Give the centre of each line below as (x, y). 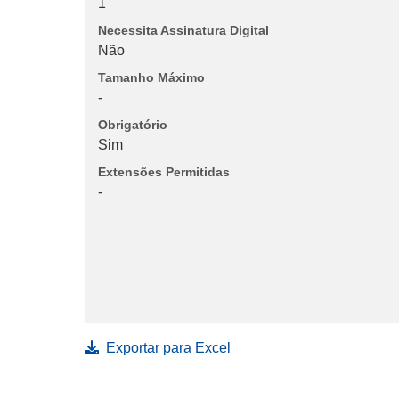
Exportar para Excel (168, 348)
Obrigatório (133, 125)
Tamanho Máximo (151, 78)
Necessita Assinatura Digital (183, 31)
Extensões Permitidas (164, 172)
